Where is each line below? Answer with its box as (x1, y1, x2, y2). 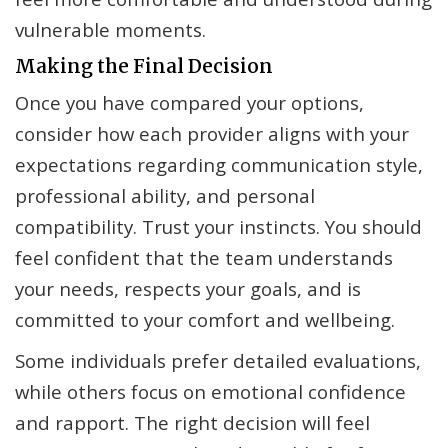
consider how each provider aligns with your (15, 121, 409, 147)
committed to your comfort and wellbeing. (15, 307, 395, 333)
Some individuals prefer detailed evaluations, (15, 348, 421, 374)
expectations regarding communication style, (15, 152, 423, 178)
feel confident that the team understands (15, 245, 393, 271)
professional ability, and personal (15, 183, 315, 209)
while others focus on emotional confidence (15, 379, 406, 405)
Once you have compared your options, (15, 90, 364, 116)
